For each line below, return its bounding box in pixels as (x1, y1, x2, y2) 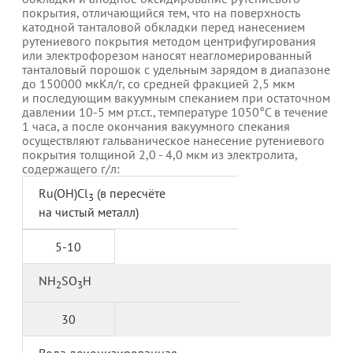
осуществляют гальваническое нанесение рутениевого (22, 132, 325, 148)
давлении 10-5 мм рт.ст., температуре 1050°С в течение (22, 103, 328, 120)
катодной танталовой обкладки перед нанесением (22, 18, 305, 35)
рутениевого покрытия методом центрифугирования (22, 32, 316, 49)
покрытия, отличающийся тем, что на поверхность (22, 4, 299, 20)
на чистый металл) (39, 203, 139, 220)
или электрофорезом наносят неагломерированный (22, 46, 312, 63)
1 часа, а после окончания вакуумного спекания (22, 117, 290, 134)
